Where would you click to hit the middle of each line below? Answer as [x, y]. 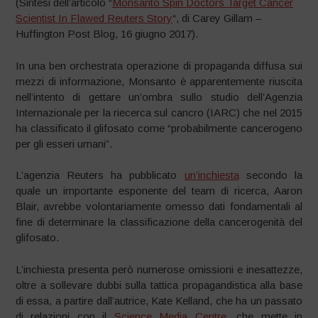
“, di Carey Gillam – [217, 18]
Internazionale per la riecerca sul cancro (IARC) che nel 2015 [159, 112]
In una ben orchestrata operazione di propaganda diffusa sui [159, 65]
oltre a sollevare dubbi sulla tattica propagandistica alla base [159, 285]
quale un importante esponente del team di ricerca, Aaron [159, 191]
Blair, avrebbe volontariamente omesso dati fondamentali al [159, 206]
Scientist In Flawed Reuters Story [94, 18]
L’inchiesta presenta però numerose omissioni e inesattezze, [159, 269]
